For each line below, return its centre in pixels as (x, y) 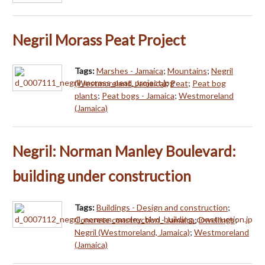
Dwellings (217, 220)
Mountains (187, 71)
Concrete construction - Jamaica (135, 220)
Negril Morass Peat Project (99, 40)
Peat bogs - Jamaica (138, 96)
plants (86, 96)
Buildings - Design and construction (162, 208)
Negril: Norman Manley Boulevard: (124, 151)
